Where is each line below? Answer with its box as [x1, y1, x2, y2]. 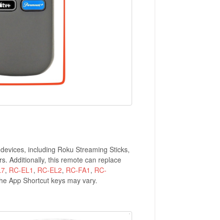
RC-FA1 [65, 165, 90, 175]
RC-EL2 [37, 165, 62, 175]
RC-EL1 [8, 165, 33, 175]
